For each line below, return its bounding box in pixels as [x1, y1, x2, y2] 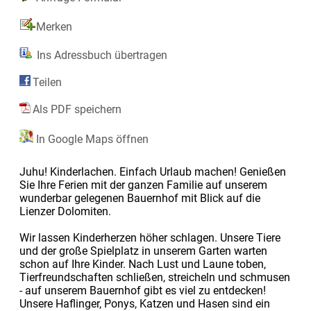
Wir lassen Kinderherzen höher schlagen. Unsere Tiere [19, 230, 280, 244]
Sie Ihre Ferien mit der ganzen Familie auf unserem [19, 178, 267, 192]
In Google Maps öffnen [33, 132, 149, 146]
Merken [35, 19, 72, 33]
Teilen [32, 75, 62, 89]
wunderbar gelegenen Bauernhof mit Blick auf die [19, 191, 260, 205]
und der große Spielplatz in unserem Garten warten [19, 244, 267, 258]
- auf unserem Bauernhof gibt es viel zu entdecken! [19, 283, 266, 297]
